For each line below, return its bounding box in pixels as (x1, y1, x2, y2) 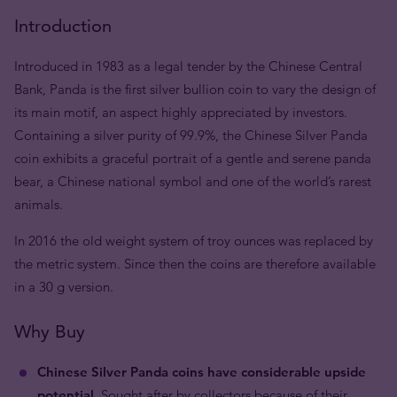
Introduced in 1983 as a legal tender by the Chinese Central (14, 58, 362, 74)
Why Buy (14, 321, 85, 342)
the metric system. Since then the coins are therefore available (14, 255, 376, 272)
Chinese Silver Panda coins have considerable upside (37, 363, 366, 380)
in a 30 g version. (14, 278, 113, 295)
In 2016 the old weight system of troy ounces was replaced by (14, 232, 373, 249)
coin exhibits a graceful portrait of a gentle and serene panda (14, 150, 371, 167)
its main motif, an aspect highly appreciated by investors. (14, 104, 347, 121)
